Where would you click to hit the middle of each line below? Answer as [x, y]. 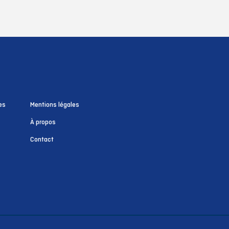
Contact [42, 139]
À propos [43, 122]
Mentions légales [55, 105]
